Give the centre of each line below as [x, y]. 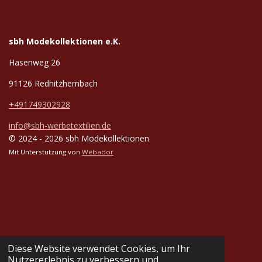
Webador [98, 152]
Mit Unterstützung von [45, 152]
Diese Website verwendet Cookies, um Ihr [99, 249]
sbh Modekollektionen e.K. [65, 42]
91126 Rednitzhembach [53, 84]
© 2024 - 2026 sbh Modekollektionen [79, 139]
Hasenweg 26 [35, 63]
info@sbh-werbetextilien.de [60, 126]
